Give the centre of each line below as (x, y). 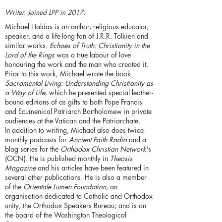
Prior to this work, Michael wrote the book (68, 74)
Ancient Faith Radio (98, 140)
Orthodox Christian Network (103, 149)
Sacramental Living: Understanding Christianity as (79, 83)
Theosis (121, 159)
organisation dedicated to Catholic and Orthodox (79, 196)
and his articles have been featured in (92, 168)
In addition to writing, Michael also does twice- (75, 130)
